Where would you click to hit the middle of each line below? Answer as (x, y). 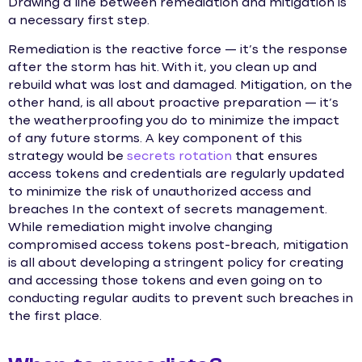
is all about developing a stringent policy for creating (176, 264)
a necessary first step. (80, 21)
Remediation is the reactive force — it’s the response (178, 51)
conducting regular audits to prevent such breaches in (181, 299)
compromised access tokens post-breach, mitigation (178, 246)
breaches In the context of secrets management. (168, 210)
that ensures (275, 157)
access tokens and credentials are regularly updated (176, 175)
